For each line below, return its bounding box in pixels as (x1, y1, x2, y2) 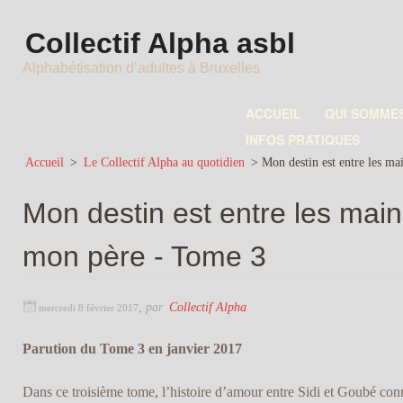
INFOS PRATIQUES (245, 130, 360, 148)
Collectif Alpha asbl (24, 27, 295, 59)
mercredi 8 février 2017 (38, 302, 139, 314)
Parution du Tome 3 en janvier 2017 (22, 341, 242, 357)
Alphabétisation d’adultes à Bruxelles (22, 60, 260, 76)
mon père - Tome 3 (22, 239, 266, 273)
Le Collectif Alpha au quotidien (83, 155, 245, 169)
